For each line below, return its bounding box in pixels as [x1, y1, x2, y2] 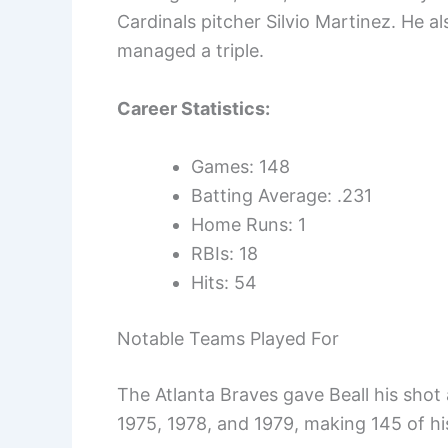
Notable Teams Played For [117, 327, 339, 349]
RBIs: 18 [191, 242, 258, 264]
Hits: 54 [191, 271, 257, 293]
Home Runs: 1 [191, 213, 306, 235]
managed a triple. [117, 39, 264, 61]
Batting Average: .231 [191, 184, 372, 206]
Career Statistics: [117, 97, 270, 119]
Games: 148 [191, 155, 290, 177]
